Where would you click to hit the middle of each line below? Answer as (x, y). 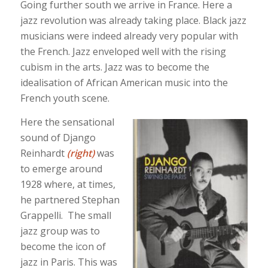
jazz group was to (60, 231)
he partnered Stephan (70, 200)
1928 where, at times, (68, 184)
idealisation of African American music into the (124, 83)
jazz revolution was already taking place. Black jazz (133, 21)
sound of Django (58, 137)
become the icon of (63, 246)
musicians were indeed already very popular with (129, 36)
